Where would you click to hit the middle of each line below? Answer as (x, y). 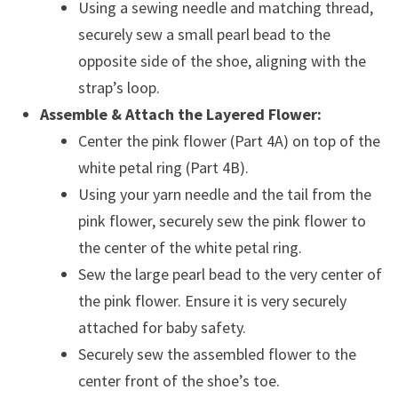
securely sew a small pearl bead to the (204, 34)
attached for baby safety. (162, 327)
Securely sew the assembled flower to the (217, 354)
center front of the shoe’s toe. (179, 381)
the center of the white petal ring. (190, 247)
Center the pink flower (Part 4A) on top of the (229, 141)
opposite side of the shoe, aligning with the (222, 61)
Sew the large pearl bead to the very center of (230, 274)
